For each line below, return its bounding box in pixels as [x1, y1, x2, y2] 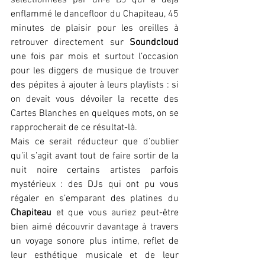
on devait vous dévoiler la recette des [11, 93, 179, 105]
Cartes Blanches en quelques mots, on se [11, 107, 179, 119]
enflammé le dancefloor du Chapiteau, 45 [11, 8, 179, 20]
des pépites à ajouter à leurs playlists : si [11, 79, 179, 91]
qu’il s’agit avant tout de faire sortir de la [11, 150, 179, 162]
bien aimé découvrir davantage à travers [11, 221, 179, 233]
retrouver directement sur [11, 36, 130, 49]
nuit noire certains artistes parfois [11, 164, 179, 176]
